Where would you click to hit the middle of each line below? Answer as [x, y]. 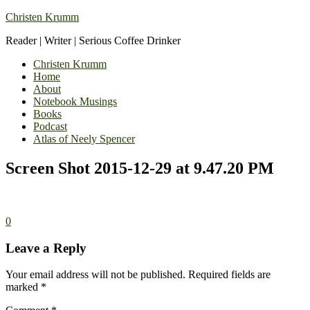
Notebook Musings [75, 101]
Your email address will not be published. [95, 275]
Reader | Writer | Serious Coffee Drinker [93, 40]
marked [23, 287]
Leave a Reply [46, 248]
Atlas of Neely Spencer [84, 139]
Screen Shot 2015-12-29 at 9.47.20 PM [140, 168]
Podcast [50, 126]
